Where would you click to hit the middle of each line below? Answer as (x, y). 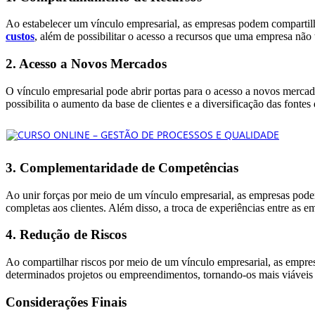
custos (20, 37)
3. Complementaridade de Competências (122, 167)
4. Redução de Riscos (66, 235)
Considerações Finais (66, 302)
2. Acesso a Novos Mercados (86, 64)
